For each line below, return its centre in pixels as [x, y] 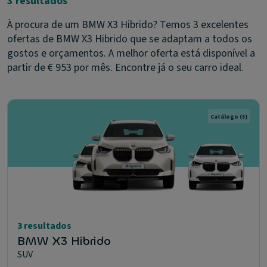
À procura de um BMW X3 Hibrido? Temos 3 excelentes [128, 25]
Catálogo [224, 117]
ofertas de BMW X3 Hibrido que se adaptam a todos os [130, 39]
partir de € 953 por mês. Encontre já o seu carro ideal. [125, 68]
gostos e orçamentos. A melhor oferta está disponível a [131, 53]
